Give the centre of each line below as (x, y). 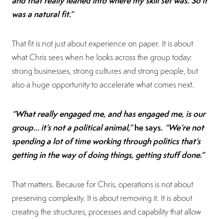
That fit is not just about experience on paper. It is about (102, 43)
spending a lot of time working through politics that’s (106, 141)
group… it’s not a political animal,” (73, 127)
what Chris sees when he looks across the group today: (102, 57)
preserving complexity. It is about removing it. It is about (102, 198)
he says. (150, 127)
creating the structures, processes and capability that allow (106, 211)
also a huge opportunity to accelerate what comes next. (103, 84)
